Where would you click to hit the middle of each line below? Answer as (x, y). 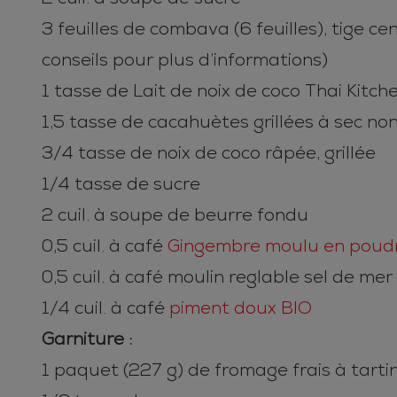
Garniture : (87, 339)
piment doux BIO (241, 308)
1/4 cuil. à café (105, 308)
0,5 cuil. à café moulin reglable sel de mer (217, 277)
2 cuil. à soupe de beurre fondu (175, 215)
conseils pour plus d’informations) (185, 60)
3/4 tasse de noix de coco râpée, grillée (209, 153)
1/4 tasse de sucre (121, 184)
